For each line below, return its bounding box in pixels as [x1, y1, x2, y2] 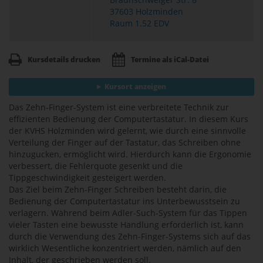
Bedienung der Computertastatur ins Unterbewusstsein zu [9, 195, 240, 207]
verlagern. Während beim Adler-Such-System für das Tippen [9, 207, 247, 218]
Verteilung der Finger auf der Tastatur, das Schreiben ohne [9, 137, 241, 148]
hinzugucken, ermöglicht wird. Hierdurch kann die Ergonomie [9, 149, 251, 160]
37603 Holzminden [110, 6, 183, 17]
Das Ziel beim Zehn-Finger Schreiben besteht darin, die [9, 184, 227, 195]
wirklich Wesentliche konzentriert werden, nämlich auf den [9, 242, 241, 254]
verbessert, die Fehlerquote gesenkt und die [9, 160, 183, 171]
